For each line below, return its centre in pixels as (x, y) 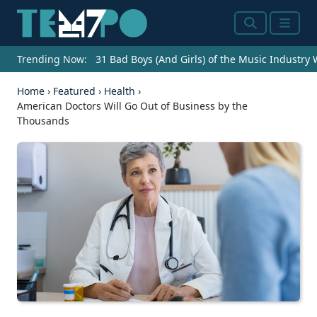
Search (264, 31)
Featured (74, 91)
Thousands (43, 121)
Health (120, 91)
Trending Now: (52, 59)
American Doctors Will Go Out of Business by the (132, 106)
